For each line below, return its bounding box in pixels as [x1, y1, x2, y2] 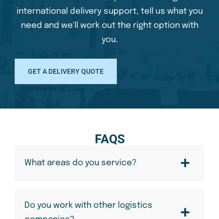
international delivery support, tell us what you [16, 7, 203, 16]
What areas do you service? [24, 159, 136, 168]
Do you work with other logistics [24, 201, 153, 210]
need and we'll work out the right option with [21, 21, 198, 30]
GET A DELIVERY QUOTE [28, 67, 104, 75]
